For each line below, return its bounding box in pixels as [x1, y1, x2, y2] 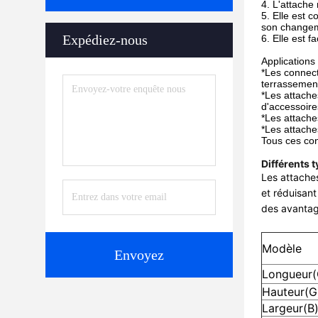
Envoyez [114, 247, 164, 263]
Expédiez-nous [62, 32, 148, 48]
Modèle [262, 241, 302, 256]
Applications [261, 55, 315, 67]
